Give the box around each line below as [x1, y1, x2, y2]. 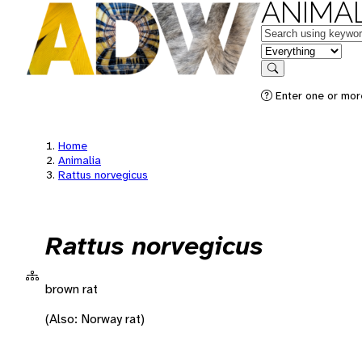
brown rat [45, 280, 98, 297]
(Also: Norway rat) [45, 309, 145, 327]
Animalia [58, 153, 101, 167]
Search [271, 74, 305, 86]
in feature [260, 41, 314, 58]
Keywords [260, 23, 315, 40]
